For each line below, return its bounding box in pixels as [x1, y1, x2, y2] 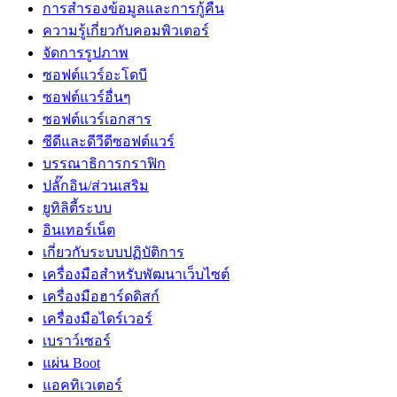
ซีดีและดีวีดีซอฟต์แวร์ [43, 133, 175, 149]
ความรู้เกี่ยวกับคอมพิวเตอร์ [43, 22, 209, 38]
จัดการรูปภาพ [43, 44, 128, 60]
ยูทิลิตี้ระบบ [43, 199, 112, 215]
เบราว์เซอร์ [43, 332, 111, 348]
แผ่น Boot [43, 354, 100, 370]
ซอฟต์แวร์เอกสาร [43, 111, 152, 127]
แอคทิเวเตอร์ [43, 377, 122, 393]
